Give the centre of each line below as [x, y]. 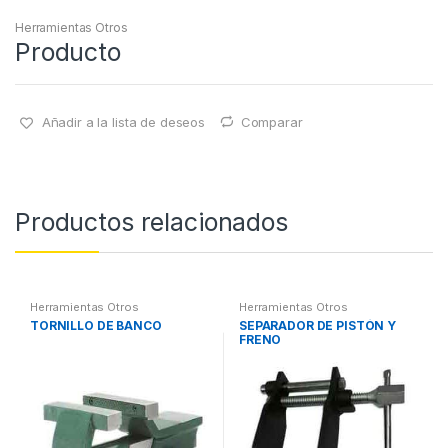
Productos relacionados [151, 222]
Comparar [271, 121]
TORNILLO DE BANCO [95, 325]
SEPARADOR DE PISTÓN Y [317, 325]
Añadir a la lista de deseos [123, 121]
